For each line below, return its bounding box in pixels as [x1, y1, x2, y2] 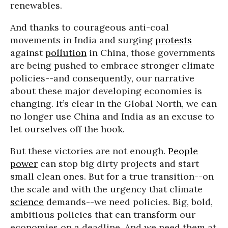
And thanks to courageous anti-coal [10, 21, 169, 34]
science [10, 196, 44, 208]
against [10, 47, 45, 59]
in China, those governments [87, 47, 215, 59]
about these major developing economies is [10, 85, 202, 97]
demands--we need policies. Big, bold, [44, 196, 213, 208]
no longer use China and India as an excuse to [10, 110, 214, 123]
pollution [45, 47, 87, 59]
